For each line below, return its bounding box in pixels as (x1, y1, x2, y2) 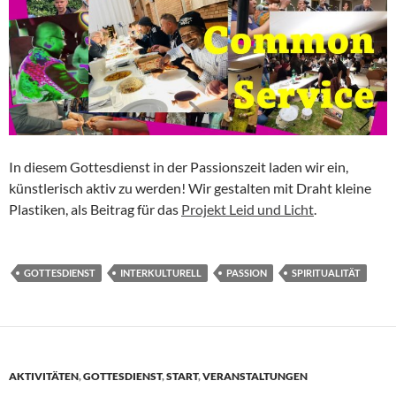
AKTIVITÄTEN (9, 369, 79, 384)
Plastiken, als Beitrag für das (9, 201, 181, 218)
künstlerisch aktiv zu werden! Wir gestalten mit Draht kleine (9, 179, 371, 197)
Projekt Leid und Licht (181, 201, 314, 218)
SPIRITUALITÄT (292, 267, 361, 279)
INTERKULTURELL (120, 267, 202, 279)
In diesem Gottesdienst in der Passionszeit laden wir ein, (9, 158, 348, 176)
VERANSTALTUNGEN (202, 369, 308, 384)
